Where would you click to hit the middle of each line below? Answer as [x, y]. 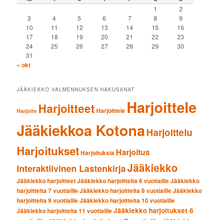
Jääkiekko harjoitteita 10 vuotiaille [127, 200]
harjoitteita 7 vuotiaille [48, 190]
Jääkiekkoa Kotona [81, 130]
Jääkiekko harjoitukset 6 [154, 210]
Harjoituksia [98, 152]
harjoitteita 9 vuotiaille [48, 200]
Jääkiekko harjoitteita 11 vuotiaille [65, 210]
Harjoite [27, 110]
